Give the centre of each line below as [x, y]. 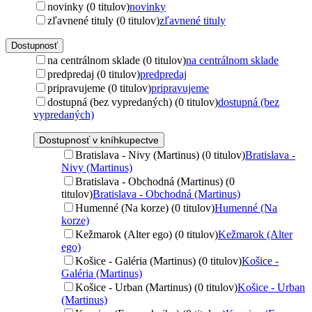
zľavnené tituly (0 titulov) [103, 20]
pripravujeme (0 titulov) [99, 88]
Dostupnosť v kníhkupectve [99, 140]
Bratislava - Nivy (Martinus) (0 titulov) [160, 155]
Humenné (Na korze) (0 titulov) [145, 208]
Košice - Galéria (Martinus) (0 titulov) [158, 260]
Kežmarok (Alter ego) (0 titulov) [147, 234]
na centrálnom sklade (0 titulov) [117, 60]
